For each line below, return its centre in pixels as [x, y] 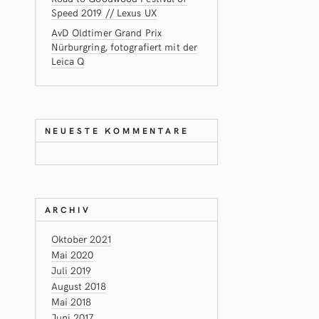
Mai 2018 [71, 302]
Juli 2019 [71, 270]
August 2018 [78, 286]
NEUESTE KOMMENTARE [117, 130]
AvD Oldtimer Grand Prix [106, 32]
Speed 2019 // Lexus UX [104, 12]
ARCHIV [68, 209]
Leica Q [68, 61]
